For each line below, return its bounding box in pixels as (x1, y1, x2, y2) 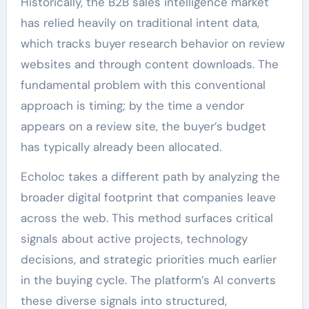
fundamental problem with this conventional (20, 77, 266, 92)
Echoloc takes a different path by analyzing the (20, 169, 280, 184)
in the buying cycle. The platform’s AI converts (20, 272, 276, 288)
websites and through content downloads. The (20, 57, 279, 72)
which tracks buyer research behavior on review (20, 36, 285, 51)
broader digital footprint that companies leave (20, 190, 276, 205)
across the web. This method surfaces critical (20, 210, 273, 226)
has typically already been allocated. (20, 139, 221, 154)
